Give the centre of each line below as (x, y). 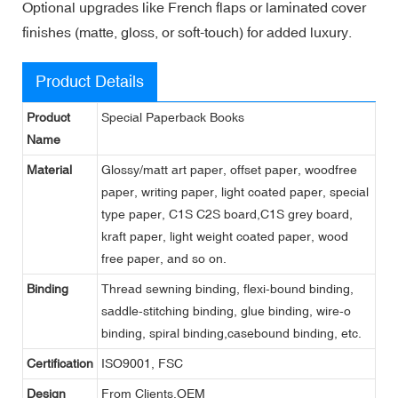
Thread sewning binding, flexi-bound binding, (227, 288)
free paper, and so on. (164, 258)
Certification (60, 363)
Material (49, 169)
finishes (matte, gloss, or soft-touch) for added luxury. (187, 32)
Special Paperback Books (173, 117)
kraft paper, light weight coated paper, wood (225, 236)
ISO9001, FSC (142, 363)
